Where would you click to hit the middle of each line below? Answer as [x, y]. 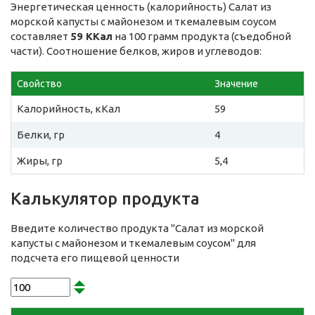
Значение [236, 83]
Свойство [39, 83]
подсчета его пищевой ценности [95, 257]
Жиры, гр [40, 160]
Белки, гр [41, 134]
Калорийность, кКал [69, 108]
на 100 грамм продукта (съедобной [202, 36]
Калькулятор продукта [105, 198]
